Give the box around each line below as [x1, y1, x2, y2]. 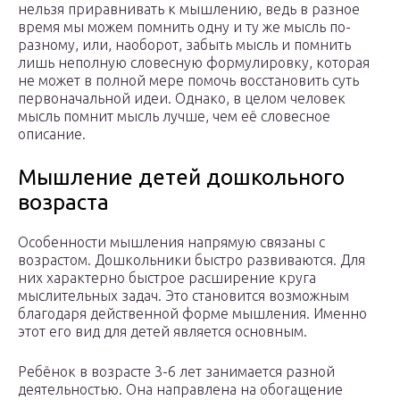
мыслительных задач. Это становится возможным [18, 287, 349, 304]
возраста [18, 190, 109, 215]
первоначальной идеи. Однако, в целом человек [18, 90, 346, 107]
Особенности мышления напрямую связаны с [18, 234, 325, 251]
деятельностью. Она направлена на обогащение [18, 381, 343, 398]
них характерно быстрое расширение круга [18, 270, 316, 287]
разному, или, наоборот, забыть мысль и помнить [18, 37, 351, 54]
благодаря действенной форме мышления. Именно [18, 305, 367, 322]
